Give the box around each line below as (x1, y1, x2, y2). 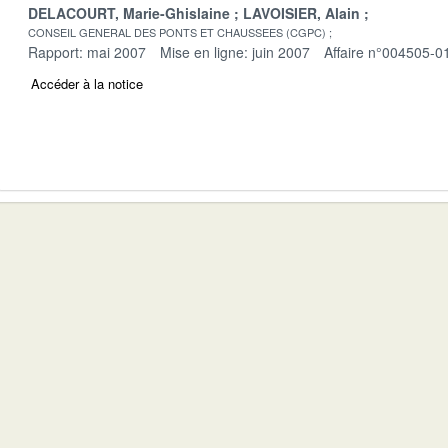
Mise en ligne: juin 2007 (160, 41, 310, 62)
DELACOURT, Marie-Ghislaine (28, 2, 230, 23)
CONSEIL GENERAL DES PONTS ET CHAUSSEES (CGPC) (28, 23, 326, 40)
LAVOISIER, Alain (243, 2, 360, 23)
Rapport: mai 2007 (28, 41, 146, 62)
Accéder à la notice (31, 73, 143, 93)
